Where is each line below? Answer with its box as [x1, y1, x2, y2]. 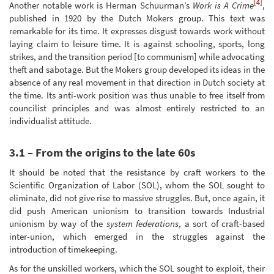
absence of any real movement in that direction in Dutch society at [9, 76, 265, 89]
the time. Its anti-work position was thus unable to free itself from [9, 89, 265, 102]
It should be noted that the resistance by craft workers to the [9, 166, 265, 178]
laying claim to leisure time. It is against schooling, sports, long [9, 38, 265, 50]
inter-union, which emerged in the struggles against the [9, 230, 265, 242]
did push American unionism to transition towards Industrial [9, 204, 265, 217]
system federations [106, 217, 179, 229]
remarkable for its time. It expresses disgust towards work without [9, 25, 265, 37]
